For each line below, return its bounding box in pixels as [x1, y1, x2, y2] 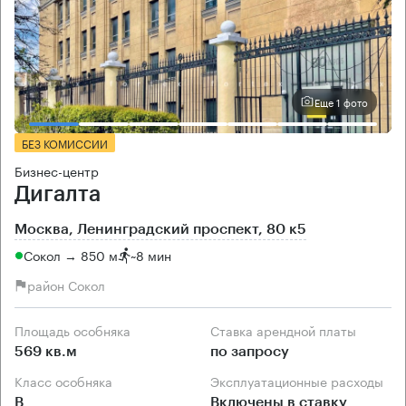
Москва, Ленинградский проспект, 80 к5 [14, 221, 306, 237]
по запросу [210, 343, 289, 359]
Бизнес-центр [14, 159, 99, 180]
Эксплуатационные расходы [219, 370, 383, 391]
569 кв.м [14, 343, 77, 359]
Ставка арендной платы [219, 319, 356, 340]
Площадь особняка [24, 319, 130, 340]
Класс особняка [23, 370, 112, 391]
